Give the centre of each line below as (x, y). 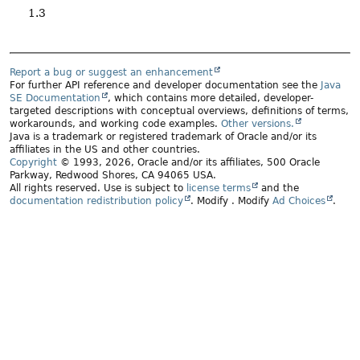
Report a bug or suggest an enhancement (111, 73)
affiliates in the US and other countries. (105, 150)
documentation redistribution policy (96, 201)
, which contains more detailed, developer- (211, 98)
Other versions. (258, 124)
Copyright (33, 163)
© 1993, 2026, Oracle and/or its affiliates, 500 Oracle (188, 163)
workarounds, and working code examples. (115, 124)
